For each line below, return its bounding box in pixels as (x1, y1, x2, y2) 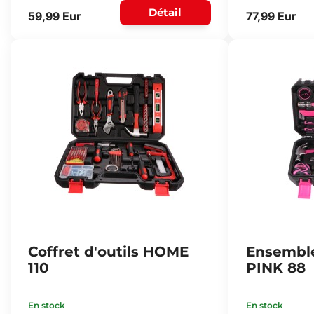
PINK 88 (245, 259, 306, 276)
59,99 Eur (28, 9, 81, 23)
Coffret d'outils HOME (28, 243, 189, 260)
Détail (149, 6, 182, 19)
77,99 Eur (245, 9, 296, 23)
